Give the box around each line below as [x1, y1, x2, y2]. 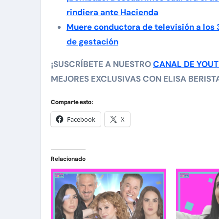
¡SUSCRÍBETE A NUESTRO [51, 59, 153, 70]
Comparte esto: [51, 98, 93, 106]
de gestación [66, 36, 118, 47]
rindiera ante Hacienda [66, 7, 158, 18]
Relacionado [51, 155, 86, 163]
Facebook [67, 115, 95, 124]
